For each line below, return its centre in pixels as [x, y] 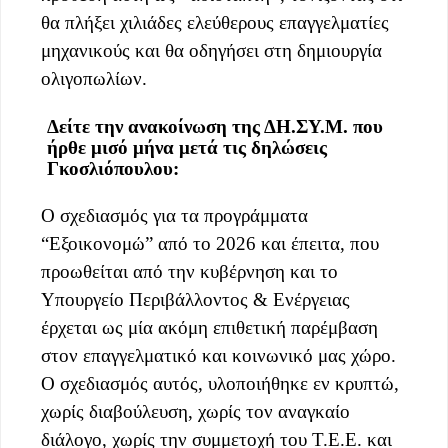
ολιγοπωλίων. [94, 78]
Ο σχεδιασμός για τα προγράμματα [174, 215]
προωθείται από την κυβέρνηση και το [189, 271]
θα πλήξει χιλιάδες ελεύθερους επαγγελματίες [215, 22]
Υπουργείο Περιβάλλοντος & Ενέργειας [195, 299]
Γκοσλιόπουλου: [113, 168]
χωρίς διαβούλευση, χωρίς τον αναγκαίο [195, 411]
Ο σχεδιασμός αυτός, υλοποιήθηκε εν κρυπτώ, [220, 383]
